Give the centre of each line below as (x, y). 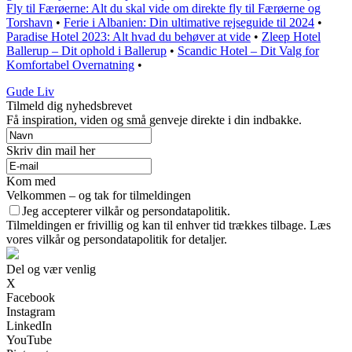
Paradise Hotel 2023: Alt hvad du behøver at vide (128, 37)
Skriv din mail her (51, 150)
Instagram (31, 312)
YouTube (29, 340)
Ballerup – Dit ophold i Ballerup (86, 51)
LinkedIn (29, 326)
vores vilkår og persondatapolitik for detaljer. (117, 239)
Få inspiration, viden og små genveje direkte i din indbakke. (154, 120)
